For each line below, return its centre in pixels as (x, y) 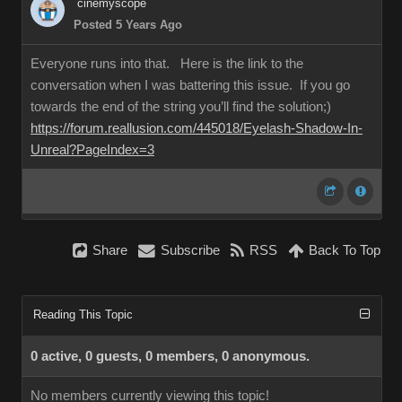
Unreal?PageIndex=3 (92, 150)
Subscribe (190, 250)
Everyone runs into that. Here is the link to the (167, 64)
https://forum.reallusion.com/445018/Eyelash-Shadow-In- (197, 128)
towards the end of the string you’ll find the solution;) (181, 107)
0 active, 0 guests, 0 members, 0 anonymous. (170, 356)
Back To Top (345, 250)
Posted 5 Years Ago (128, 25)
